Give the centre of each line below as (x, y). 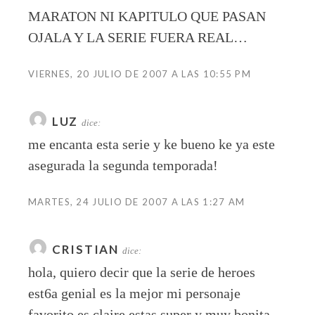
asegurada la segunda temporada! (123, 166)
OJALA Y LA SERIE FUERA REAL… (138, 38)
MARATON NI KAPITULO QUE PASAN (147, 17)
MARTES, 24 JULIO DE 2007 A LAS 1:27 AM (137, 202)
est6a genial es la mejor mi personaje (134, 294)
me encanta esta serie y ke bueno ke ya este (152, 144)
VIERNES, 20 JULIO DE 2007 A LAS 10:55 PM (140, 74)
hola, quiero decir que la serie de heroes (142, 272)
